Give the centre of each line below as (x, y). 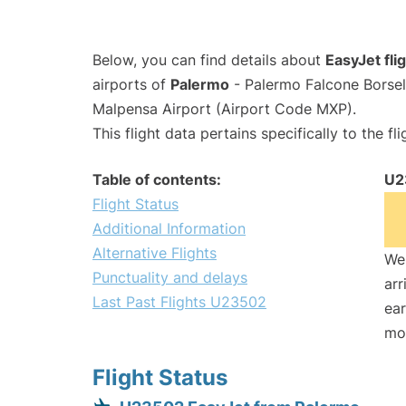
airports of (131, 85)
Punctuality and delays (170, 278)
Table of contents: (157, 180)
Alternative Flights (155, 253)
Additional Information (169, 229)
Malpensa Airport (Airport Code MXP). (224, 109)
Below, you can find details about (209, 60)
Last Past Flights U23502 (179, 302)
